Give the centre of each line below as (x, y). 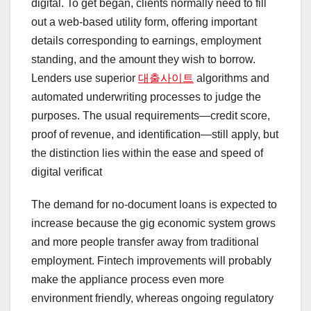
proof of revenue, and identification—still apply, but (155, 135)
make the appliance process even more (128, 280)
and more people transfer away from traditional (145, 242)
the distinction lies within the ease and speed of (147, 153)
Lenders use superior (85, 78)
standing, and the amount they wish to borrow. (143, 60)
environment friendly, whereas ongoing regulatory (152, 299)
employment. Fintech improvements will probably (151, 261)
